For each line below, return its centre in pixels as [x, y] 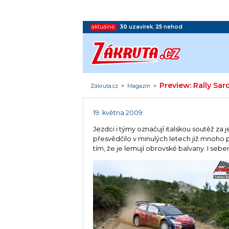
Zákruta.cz [105, 86]
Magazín [139, 86]
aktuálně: [104, 27]
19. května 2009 [118, 113]
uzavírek [141, 27]
